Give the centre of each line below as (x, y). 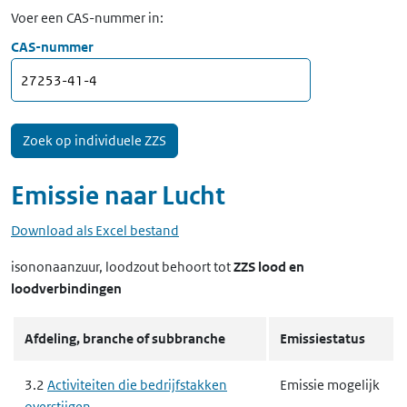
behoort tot (196, 267)
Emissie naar (86, 196)
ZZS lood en (269, 267)
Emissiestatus (323, 338)
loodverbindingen (66, 288)
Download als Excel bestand (95, 230)
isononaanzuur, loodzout (85, 267)
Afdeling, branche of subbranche (125, 338)
